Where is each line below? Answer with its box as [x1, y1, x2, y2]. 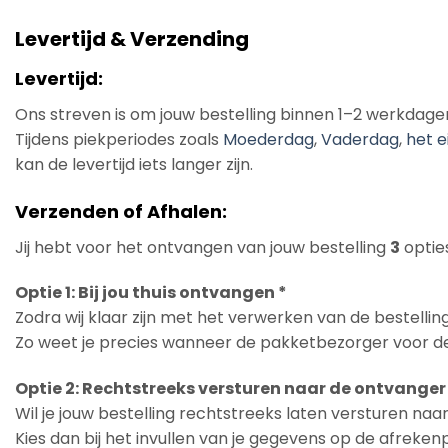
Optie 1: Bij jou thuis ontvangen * [15, 281, 287, 305]
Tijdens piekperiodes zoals [15, 127, 223, 151]
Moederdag [223, 127, 314, 151]
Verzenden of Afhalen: [15, 198, 227, 224]
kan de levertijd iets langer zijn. [15, 152, 253, 176]
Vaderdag [321, 127, 399, 151]
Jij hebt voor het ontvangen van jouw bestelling [15, 235, 390, 259]
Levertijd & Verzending [15, 24, 249, 53]
